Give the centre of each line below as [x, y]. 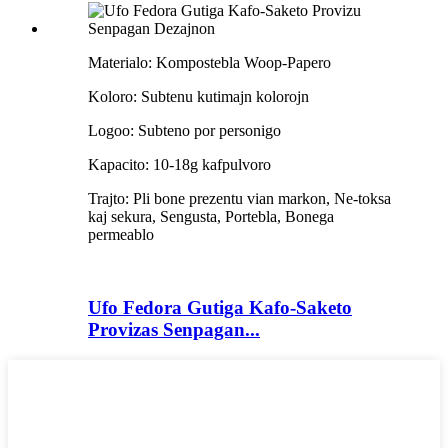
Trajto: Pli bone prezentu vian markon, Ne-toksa [239, 199]
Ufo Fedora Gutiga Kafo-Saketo [220, 307]
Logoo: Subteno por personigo [184, 131]
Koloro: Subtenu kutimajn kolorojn [198, 97]
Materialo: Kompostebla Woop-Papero [209, 63]
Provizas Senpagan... [174, 329]
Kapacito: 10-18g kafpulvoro [179, 165]
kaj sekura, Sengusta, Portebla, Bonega [211, 217]
